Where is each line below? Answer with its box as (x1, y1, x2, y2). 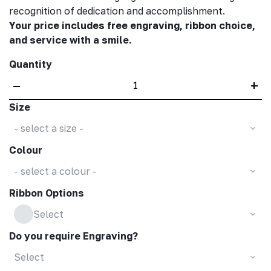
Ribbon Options (9, 186, 84, 199)
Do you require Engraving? (9, 229, 138, 242)
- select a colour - (13, 165, 97, 178)
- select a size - (13, 122, 83, 135)
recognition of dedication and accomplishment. (9, 4, 225, 17)
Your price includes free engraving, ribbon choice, (9, 19, 255, 31)
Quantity (9, 57, 52, 70)
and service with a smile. (9, 33, 132, 46)
